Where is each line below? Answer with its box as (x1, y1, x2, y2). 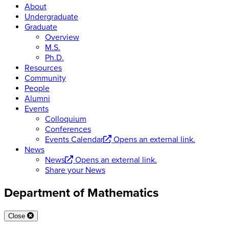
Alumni (25, 94, 50, 104)
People (25, 83, 50, 94)
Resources (25, 63, 62, 74)
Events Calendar (45, 134, 103, 145)
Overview (45, 32, 79, 43)
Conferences (45, 124, 91, 135)
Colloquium (45, 114, 86, 125)
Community (25, 73, 66, 84)
